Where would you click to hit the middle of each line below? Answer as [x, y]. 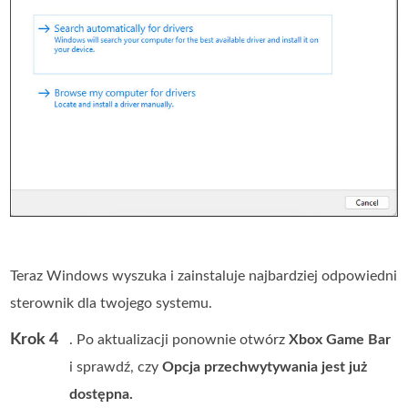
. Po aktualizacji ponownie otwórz [179, 339]
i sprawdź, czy [116, 367]
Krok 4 [35, 339]
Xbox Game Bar [340, 339]
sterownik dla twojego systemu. [112, 303]
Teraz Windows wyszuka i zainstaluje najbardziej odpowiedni [204, 275]
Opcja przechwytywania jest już [265, 367]
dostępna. [102, 394]
